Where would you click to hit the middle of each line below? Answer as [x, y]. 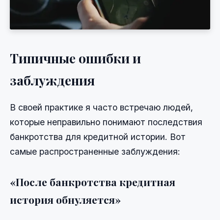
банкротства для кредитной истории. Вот [98, 137]
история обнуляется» [65, 199]
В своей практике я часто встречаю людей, [101, 107]
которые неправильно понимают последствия [106, 122]
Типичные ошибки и [75, 58]
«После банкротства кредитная [93, 181]
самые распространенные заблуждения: [95, 151]
